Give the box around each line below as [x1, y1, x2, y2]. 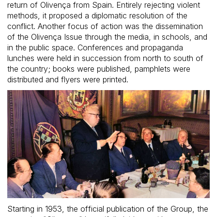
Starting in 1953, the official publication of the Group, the [7, 204, 208, 214]
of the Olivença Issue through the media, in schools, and [7, 32, 207, 42]
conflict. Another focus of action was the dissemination [7, 21, 203, 31]
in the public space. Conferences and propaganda [7, 43, 183, 53]
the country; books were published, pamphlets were [7, 64, 190, 74]
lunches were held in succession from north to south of [7, 53, 203, 63]
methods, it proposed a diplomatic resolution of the [7, 11, 187, 21]
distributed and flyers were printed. [7, 75, 128, 85]
